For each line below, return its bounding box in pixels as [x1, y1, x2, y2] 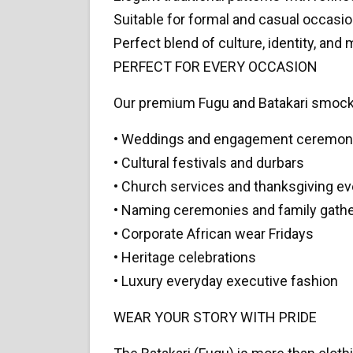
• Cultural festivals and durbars [113, 154, 304, 171]
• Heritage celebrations [113, 248, 256, 266]
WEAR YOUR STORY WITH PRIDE [113, 308, 317, 325]
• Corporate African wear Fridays [113, 225, 314, 242]
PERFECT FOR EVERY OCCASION [113, 58, 318, 75]
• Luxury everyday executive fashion [113, 272, 338, 289]
